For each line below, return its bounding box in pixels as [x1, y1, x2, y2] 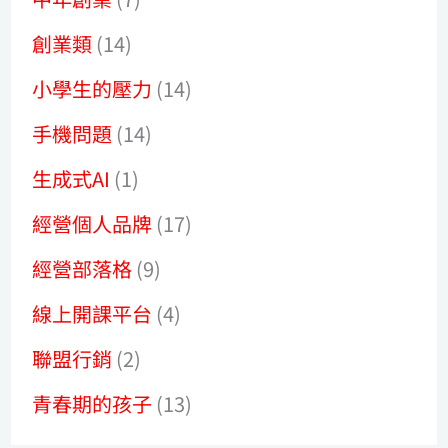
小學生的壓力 [32, 73, 153, 103]
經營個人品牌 [32, 208, 153, 238]
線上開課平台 [32, 298, 153, 328]
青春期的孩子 [32, 388, 153, 418]
